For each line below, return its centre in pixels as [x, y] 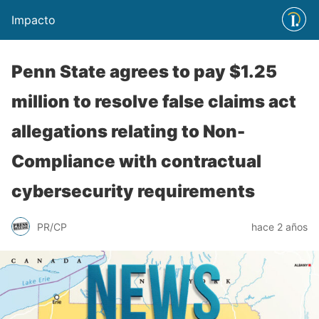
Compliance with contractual [136, 161]
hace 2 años [279, 226]
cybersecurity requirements [133, 191]
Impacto [33, 20]
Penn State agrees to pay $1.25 [144, 72]
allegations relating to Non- [128, 131]
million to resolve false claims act [154, 101]
